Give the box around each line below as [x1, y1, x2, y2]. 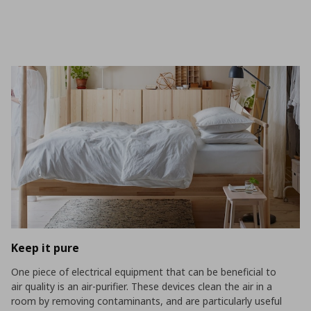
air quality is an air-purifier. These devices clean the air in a [11, 279, 272, 293]
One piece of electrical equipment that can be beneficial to [11, 264, 276, 278]
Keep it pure [11, 239, 79, 255]
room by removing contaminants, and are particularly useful [11, 294, 282, 308]
